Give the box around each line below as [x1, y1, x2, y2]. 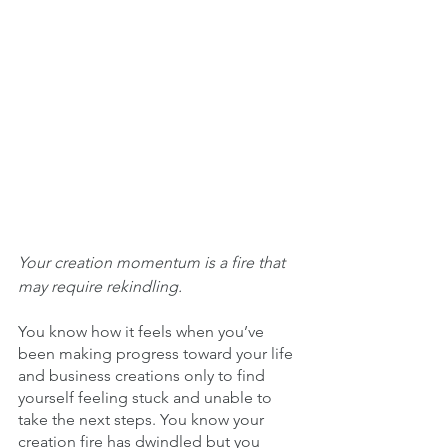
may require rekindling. [18, 276, 186, 296]
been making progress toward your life [18, 343, 297, 363]
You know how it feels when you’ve [18, 321, 268, 341]
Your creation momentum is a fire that [18, 252, 289, 272]
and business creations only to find [18, 365, 269, 385]
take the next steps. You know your [18, 409, 268, 429]
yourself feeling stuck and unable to [18, 387, 276, 407]
